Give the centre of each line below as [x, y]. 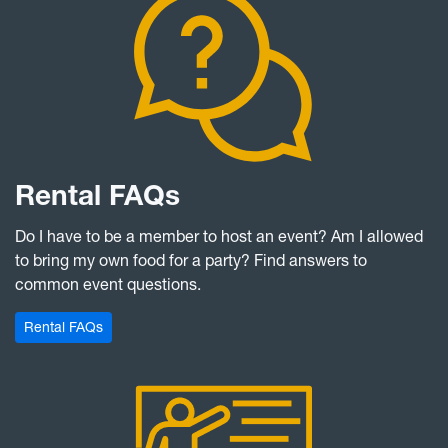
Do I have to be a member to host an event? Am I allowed [219, 236]
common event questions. [110, 284]
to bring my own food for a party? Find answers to [191, 260]
